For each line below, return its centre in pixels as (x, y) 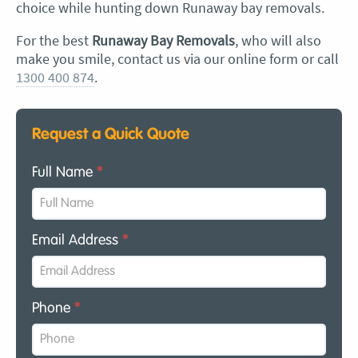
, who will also (278, 40)
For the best (54, 40)
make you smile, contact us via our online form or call (177, 58)
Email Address (77, 240)
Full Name (64, 172)
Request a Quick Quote (111, 134)
